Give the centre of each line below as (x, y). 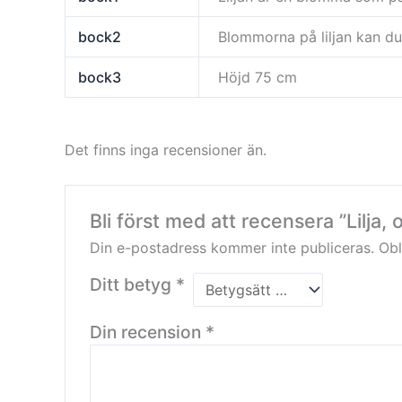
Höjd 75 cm (258, 77)
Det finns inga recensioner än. (166, 149)
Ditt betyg (132, 285)
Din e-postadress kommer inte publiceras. (232, 248)
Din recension (147, 332)
